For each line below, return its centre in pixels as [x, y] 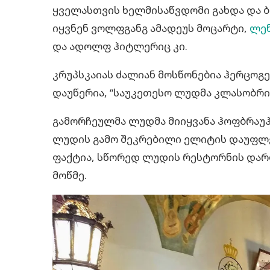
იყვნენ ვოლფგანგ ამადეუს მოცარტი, [151, 28]
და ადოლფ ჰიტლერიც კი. [120, 46]
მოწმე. [70, 175]
